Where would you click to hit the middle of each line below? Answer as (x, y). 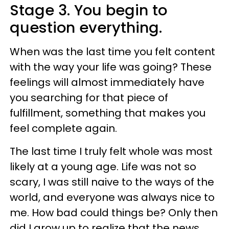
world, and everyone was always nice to (112, 198)
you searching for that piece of (89, 98)
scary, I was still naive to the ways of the (112, 182)
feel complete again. (63, 129)
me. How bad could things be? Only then (114, 213)
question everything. (86, 28)
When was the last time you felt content (112, 52)
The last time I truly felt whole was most (111, 152)
